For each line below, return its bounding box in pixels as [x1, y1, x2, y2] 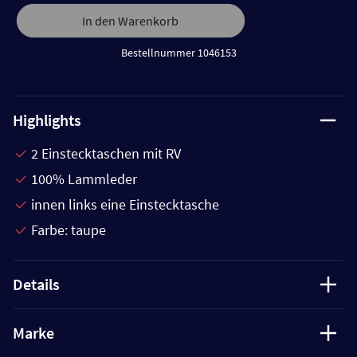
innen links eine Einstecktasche [31, 194, 219, 214]
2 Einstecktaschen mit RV [31, 143, 181, 163]
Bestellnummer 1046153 [120, 45, 237, 60]
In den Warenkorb [82, 12, 179, 29]
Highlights [13, 109, 81, 130]
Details [13, 273, 60, 294]
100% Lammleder [31, 169, 137, 188]
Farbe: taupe [31, 220, 106, 239]
